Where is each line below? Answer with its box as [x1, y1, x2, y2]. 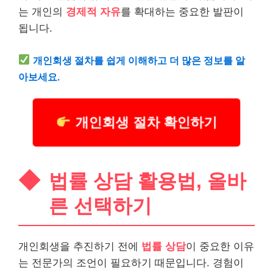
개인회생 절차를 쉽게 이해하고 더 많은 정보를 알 [33, 54, 246, 66]
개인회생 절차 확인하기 [77, 115, 210, 130]
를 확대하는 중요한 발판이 [121, 6, 244, 18]
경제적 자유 [66, 6, 121, 18]
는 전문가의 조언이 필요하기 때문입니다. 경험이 [18, 257, 244, 269]
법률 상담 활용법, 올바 [49, 170, 246, 192]
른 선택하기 [49, 195, 152, 217]
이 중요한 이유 [186, 241, 254, 252]
